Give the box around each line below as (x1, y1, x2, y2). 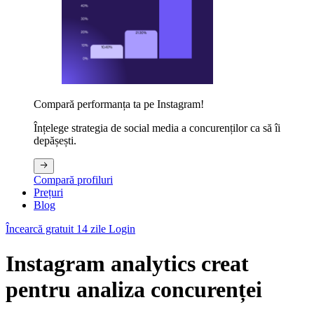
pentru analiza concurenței (6, 276, 262, 302)
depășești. (34, 135, 76, 147)
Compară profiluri (34, 174, 113, 186)
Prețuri (34, 186, 63, 199)
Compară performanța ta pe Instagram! (34, 98, 204, 111)
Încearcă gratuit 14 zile (6, 223, 109, 235)
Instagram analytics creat (6, 250, 249, 276)
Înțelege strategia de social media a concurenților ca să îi (34, 122, 280, 135)
